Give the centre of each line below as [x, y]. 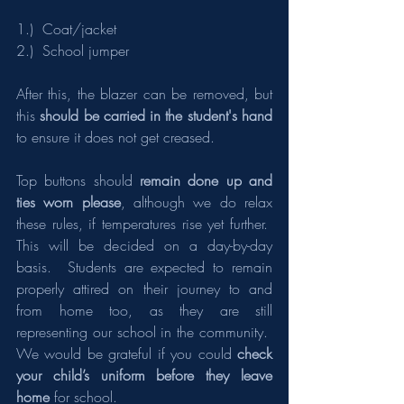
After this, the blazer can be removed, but [144, 94]
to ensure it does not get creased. [115, 137]
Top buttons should [78, 180]
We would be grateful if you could [127, 353]
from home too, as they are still [144, 310]
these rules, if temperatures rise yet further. [144, 224]
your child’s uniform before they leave [144, 375]
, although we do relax [197, 202]
